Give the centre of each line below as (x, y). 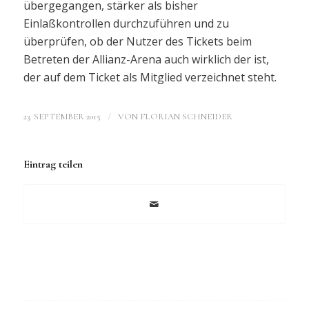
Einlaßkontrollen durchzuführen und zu (126, 23)
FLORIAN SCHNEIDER (186, 117)
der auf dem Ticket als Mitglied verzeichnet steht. (151, 77)
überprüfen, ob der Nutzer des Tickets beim (137, 41)
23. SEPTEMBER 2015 (62, 117)
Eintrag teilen (53, 165)
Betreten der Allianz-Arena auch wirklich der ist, (146, 59)
